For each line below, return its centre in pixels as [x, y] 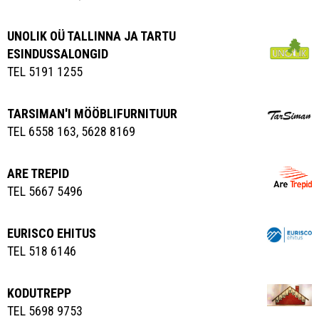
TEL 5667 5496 [45, 192]
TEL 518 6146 [42, 251]
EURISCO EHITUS [52, 234]
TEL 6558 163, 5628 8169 [71, 132]
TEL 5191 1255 [45, 72]
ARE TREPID [38, 174]
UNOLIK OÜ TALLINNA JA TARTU [91, 36]
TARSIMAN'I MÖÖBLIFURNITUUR [92, 114]
